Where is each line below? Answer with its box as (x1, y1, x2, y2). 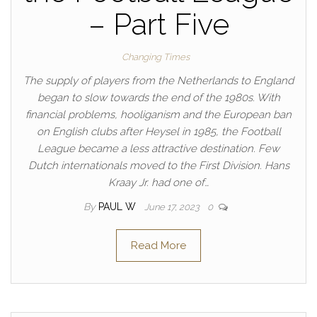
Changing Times (122, 52, 190, 62)
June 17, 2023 (144, 202, 202, 212)
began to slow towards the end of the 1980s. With (37, 91, 280, 104)
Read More (131, 239, 186, 252)
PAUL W (98, 201, 139, 212)
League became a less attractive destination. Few (38, 142, 279, 155)
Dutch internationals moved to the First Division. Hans (28, 159, 289, 172)
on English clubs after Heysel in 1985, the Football (36, 125, 281, 138)
